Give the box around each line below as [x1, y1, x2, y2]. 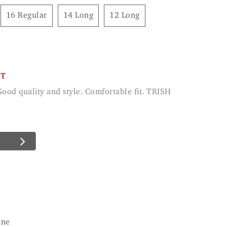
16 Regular [11, 12, 47, 20]
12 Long [114, 12, 140, 20]
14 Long [68, 12, 93, 20]
